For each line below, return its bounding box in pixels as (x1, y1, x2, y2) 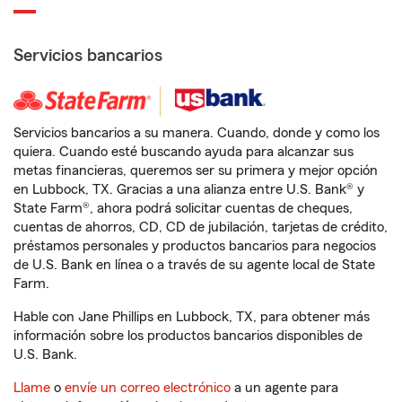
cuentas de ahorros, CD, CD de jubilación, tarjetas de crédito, (13, 220, 388, 234)
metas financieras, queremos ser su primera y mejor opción (13, 163, 378, 178)
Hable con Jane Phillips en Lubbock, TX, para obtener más (13, 310, 370, 324)
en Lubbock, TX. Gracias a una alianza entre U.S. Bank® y (13, 182, 364, 197)
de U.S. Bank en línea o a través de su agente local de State (13, 258, 375, 272)
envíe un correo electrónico (65, 380, 231, 395)
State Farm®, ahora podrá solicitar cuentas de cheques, (13, 201, 353, 215)
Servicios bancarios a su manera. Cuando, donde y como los (13, 126, 380, 140)
